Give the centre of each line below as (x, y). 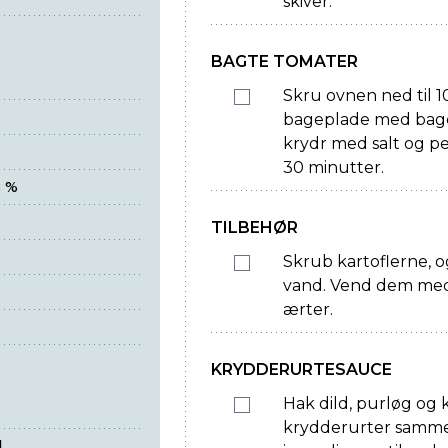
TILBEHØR (255, 228)
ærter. (308, 310)
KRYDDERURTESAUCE (302, 370)
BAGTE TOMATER (285, 62)
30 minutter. (334, 168)
